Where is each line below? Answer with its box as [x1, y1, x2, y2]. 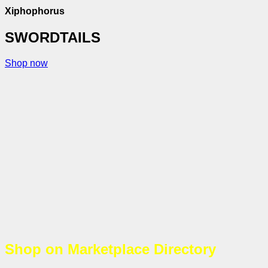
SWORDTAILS [5, 29, 100, 46]
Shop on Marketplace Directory [5, 241, 216, 258]
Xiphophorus [5, 6, 65, 17]
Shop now [5, 58, 48, 69]
